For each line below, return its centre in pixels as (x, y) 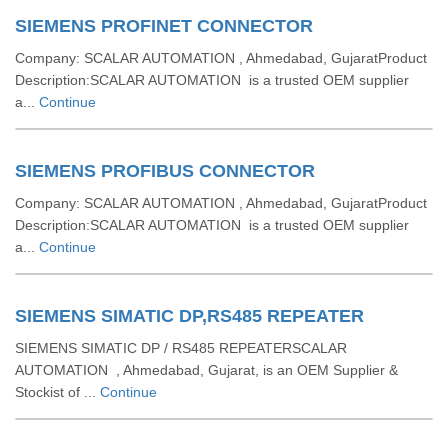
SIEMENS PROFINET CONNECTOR (164, 26)
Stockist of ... (57, 392)
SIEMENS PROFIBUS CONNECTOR (165, 171)
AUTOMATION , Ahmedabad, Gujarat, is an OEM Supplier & (206, 370)
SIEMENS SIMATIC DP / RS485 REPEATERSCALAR (181, 348)
